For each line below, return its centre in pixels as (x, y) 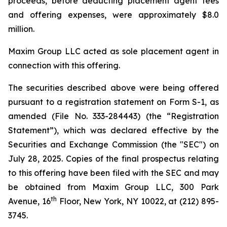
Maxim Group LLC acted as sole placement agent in (113, 51)
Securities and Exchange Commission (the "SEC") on (113, 144)
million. (21, 29)
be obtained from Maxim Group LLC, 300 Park (113, 187)
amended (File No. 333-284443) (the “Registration (113, 116)
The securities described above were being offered (113, 88)
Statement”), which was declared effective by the (113, 130)
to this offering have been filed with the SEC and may (113, 173)
